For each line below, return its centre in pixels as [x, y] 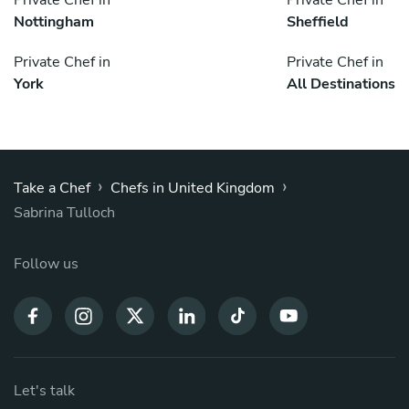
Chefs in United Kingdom [193, 188]
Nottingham [54, 21]
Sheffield [318, 21]
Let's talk [44, 390]
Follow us [46, 263]
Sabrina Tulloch [64, 212]
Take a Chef [52, 188]
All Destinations [341, 84]
